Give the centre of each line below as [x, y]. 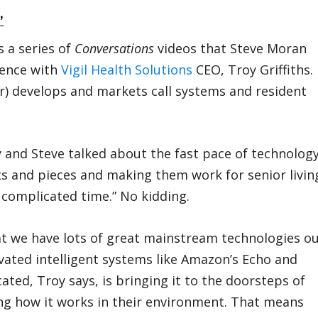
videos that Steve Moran [231, 48]
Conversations [115, 48]
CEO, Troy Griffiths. [253, 69]
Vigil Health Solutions [127, 69]
